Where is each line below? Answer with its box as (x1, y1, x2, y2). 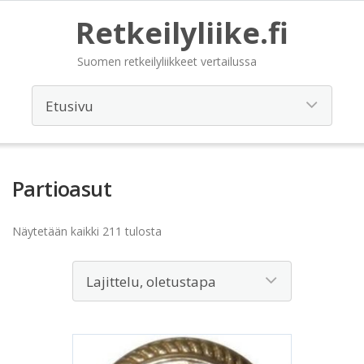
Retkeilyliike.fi (76, 13, 288, 53)
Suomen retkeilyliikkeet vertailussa (77, 54, 257, 69)
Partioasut (12, 175, 111, 202)
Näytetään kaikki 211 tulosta (12, 223, 162, 239)
